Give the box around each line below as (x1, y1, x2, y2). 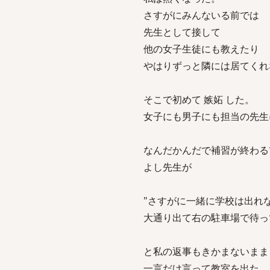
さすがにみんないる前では (143, 8, 259, 22)
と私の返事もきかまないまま (143, 245, 269, 258)
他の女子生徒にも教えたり (143, 42, 259, 55)
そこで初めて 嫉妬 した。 (143, 93, 254, 106)
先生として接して (143, 25, 221, 39)
